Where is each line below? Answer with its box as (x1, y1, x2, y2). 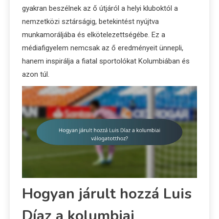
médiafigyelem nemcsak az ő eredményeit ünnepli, (22, 44, 183, 53)
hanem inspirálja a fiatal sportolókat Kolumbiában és (22, 57, 190, 66)
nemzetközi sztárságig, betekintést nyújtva (22, 17, 159, 26)
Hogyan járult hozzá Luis (22, 183, 192, 204)
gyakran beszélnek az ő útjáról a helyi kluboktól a (22, 4, 178, 13)
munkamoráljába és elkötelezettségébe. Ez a (22, 30, 165, 40)
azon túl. (22, 70, 49, 79)
